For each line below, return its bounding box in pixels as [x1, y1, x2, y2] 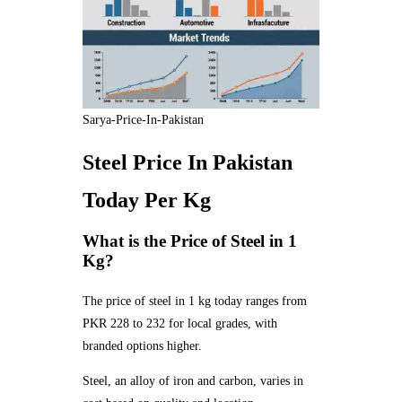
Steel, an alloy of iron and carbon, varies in [82, 374, 303, 389]
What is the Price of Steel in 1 [82, 232, 297, 251]
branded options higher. [82, 339, 202, 354]
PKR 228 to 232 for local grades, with [82, 317, 277, 331]
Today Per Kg [82, 188, 211, 213]
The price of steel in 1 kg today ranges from [82, 294, 307, 309]
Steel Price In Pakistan [82, 151, 293, 175]
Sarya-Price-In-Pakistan [83, 113, 204, 127]
